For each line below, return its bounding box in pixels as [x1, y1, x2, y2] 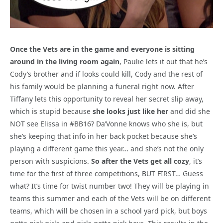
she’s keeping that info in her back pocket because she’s [10, 131, 197, 141]
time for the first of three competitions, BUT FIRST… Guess [10, 168, 203, 178]
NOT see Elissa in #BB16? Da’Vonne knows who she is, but [10, 118, 203, 128]
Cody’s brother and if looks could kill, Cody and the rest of [10, 69, 203, 79]
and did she [168, 106, 210, 116]
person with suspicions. [10, 156, 91, 166]
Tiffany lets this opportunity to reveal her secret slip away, [10, 94, 204, 104]
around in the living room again [10, 56, 119, 66]
